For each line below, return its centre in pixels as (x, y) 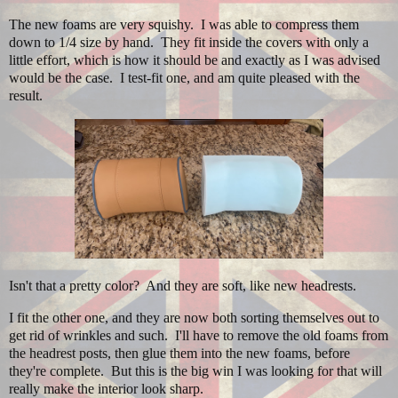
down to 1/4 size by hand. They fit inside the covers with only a (189, 43)
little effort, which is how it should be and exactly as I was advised (195, 60)
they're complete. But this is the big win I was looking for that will (195, 370)
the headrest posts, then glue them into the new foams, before (179, 353)
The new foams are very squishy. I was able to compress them (184, 25)
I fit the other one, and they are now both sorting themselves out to (194, 317)
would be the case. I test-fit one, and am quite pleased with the (184, 78)
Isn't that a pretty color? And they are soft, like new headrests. (183, 285)
